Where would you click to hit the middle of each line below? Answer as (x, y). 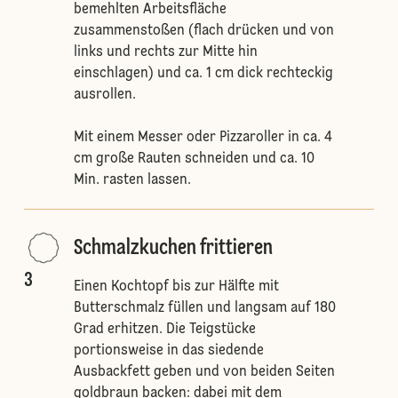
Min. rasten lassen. (132, 180)
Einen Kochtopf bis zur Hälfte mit (176, 287)
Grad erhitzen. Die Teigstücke (164, 330)
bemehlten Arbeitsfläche (150, 10)
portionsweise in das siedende (168, 351)
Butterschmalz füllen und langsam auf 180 (204, 308)
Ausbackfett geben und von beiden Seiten (204, 372)
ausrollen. (104, 95)
